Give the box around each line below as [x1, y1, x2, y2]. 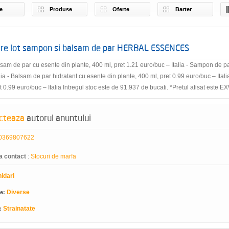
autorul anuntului [25, 112, 91, 123]
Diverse [7, 189, 30, 196]
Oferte [112, 6, 129, 12]
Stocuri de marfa [31, 153, 76, 160]
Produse [50, 6, 72, 12]
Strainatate [3, 205, 35, 212]
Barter [175, 6, 192, 12]
